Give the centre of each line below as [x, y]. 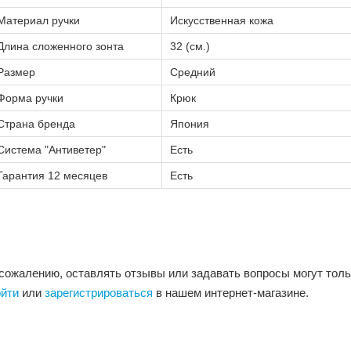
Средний [193, 72]
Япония [190, 124]
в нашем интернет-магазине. [231, 293]
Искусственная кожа [222, 20]
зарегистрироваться [99, 293]
